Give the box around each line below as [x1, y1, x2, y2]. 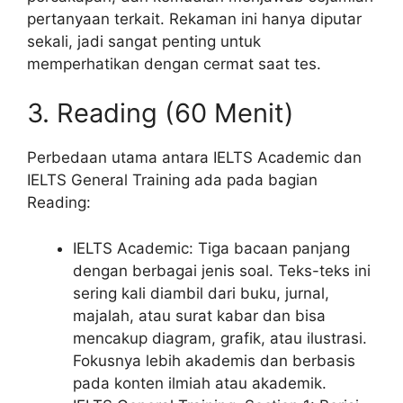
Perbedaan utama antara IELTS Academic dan [27, 148, 362, 167]
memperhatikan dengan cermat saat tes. [27, 54, 321, 73]
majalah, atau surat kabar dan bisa [73, 306, 326, 325]
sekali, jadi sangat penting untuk [27, 31, 261, 50]
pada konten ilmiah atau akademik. [73, 373, 327, 392]
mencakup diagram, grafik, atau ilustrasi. [73, 328, 367, 347]
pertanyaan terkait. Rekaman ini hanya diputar [27, 9, 362, 28]
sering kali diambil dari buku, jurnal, [73, 283, 329, 302]
